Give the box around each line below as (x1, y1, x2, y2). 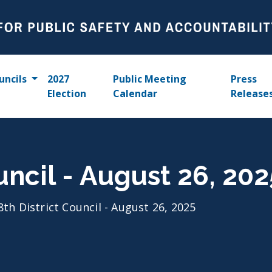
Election (47, 87, 86, 100)
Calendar (113, 87, 158, 100)
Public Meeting (113, 72, 187, 86)
